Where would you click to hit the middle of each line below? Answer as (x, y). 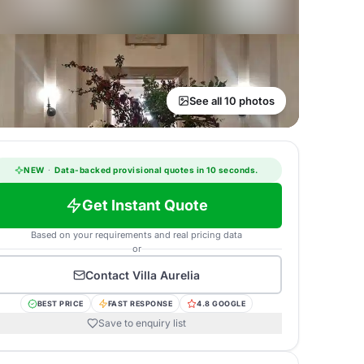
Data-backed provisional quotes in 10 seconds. (155, 170)
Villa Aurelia (166, 275)
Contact (109, 275)
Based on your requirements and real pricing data (136, 235)
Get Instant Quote (145, 205)
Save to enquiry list (142, 323)
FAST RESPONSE (140, 303)
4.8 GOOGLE (221, 303)
